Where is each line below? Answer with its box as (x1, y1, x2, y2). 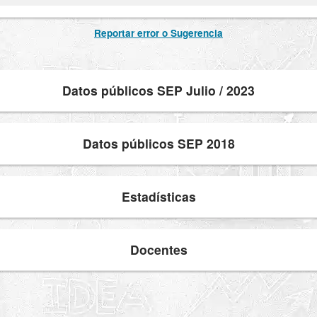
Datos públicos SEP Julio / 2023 (62, 81, 255, 100)
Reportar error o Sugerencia (94, 26, 223, 40)
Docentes (129, 241, 188, 259)
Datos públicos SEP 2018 (82, 134, 235, 153)
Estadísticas (121, 188, 196, 206)
